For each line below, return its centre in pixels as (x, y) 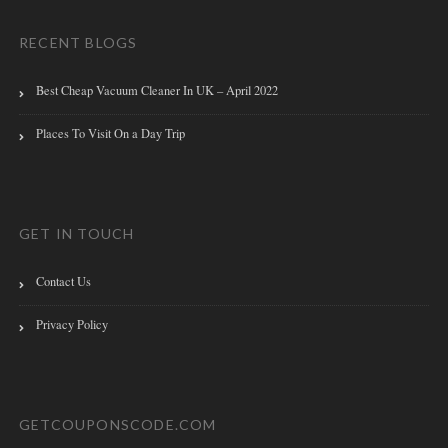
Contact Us (63, 282)
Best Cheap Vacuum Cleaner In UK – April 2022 (157, 91)
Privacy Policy (72, 325)
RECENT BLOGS (78, 43)
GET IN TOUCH (77, 234)
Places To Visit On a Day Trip (110, 134)
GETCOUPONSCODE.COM (118, 425)
